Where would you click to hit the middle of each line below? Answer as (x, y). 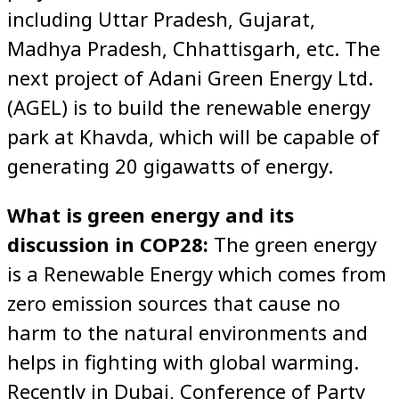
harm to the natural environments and (187, 332)
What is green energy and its (151, 214)
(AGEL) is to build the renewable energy (189, 106)
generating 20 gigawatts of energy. (170, 165)
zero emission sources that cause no (174, 302)
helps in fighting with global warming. (183, 361)
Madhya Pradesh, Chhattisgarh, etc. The (194, 48)
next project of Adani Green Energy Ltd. (190, 77)
